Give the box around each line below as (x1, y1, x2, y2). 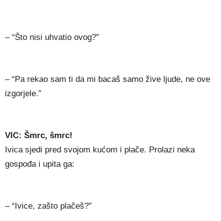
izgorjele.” (5, 89, 41, 99)
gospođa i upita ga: (5, 159, 74, 169)
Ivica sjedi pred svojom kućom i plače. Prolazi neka (5, 145, 195, 155)
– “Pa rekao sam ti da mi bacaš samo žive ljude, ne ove (5, 74, 210, 84)
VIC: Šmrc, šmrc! (5, 131, 73, 141)
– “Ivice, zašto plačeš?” (5, 201, 92, 211)
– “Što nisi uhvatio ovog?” (5, 33, 99, 42)
